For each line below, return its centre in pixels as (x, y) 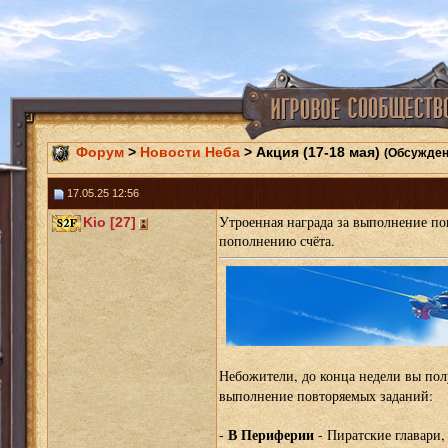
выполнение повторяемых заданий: (325, 396)
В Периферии (270, 435)
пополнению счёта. (276, 240)
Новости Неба (189, 151)
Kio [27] (109, 222)
